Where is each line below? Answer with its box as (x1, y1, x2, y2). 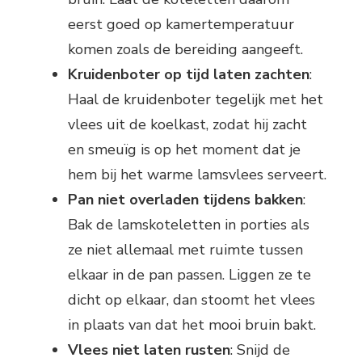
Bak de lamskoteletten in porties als (68, 214, 309, 234)
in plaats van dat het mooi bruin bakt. (68, 314, 316, 335)
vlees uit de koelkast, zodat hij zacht (68, 114, 307, 134)
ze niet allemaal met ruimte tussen (68, 239, 303, 259)
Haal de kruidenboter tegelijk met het (68, 89, 323, 109)
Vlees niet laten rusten (68, 339, 230, 360)
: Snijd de (230, 339, 290, 360)
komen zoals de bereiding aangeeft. (68, 39, 303, 59)
